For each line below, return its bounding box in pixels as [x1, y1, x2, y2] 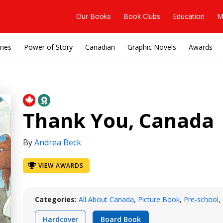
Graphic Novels [127, 42, 176, 52]
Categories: [35, 195, 77, 204]
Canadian [85, 42, 115, 52]
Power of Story [24, 42, 73, 52]
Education [173, 11, 205, 21]
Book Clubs [123, 11, 160, 21]
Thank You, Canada [23, 107, 214, 134]
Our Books [76, 11, 111, 21]
